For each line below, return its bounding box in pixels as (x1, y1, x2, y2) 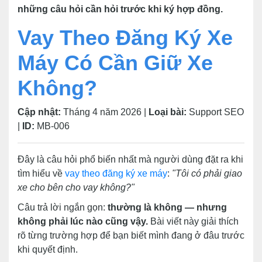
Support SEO (187, 107, 244, 117)
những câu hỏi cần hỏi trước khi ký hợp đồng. (18, 4, 223, 14)
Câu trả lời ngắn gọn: (18, 202, 108, 212)
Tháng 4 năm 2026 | (61, 107, 149, 117)
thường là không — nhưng (108, 202, 227, 212)
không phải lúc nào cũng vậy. (18, 216, 148, 226)
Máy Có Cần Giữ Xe (18, 51, 213, 75)
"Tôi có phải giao (172, 168, 242, 178)
